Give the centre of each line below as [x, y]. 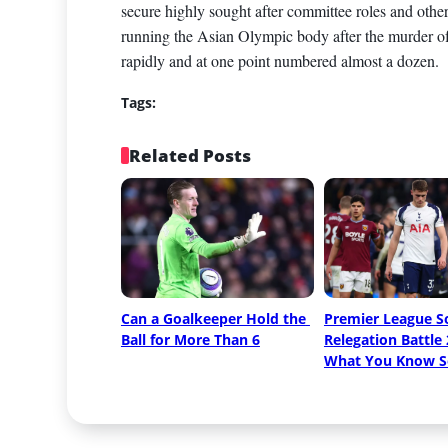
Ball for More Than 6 [190, 339]
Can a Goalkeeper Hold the [213, 318]
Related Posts [190, 155]
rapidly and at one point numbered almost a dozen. [279, 60]
